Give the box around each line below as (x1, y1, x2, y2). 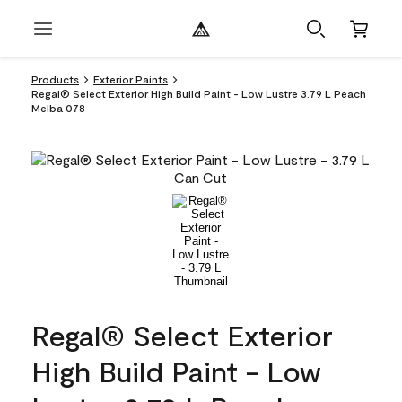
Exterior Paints (93, 73, 168, 85)
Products (31, 73, 79, 85)
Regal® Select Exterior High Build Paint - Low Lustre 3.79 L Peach (31, 87, 366, 100)
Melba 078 (31, 101, 85, 114)
